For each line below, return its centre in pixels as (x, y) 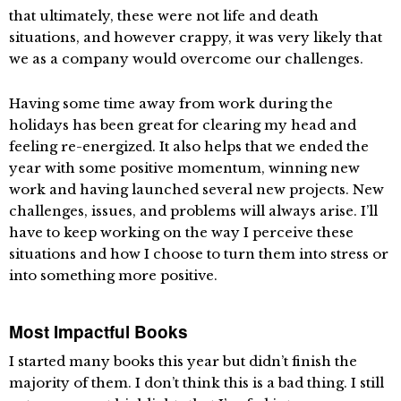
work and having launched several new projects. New (196, 190)
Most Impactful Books (98, 332)
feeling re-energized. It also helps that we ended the (189, 147)
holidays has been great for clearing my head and (183, 125)
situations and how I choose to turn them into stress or (199, 254)
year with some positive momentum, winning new (184, 168)
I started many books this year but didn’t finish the (183, 362)
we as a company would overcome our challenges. (186, 59)
